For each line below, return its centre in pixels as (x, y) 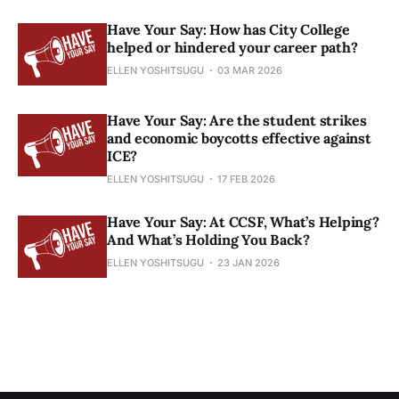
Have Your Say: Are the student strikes (237, 121)
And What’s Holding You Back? (208, 240)
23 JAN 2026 (248, 263)
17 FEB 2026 (246, 179)
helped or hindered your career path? (232, 48)
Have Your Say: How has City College (228, 30)
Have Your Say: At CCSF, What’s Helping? (243, 222)
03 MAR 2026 (250, 71)
